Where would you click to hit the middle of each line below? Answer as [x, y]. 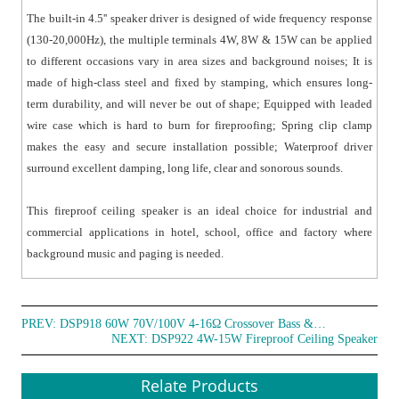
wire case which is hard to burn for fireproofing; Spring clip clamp [199, 126]
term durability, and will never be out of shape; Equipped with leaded [199, 104]
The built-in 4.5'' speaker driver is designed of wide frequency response [199, 19]
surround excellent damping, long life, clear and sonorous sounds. [185, 168]
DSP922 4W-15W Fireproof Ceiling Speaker [264, 339]
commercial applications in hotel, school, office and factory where [199, 232]
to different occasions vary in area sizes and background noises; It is [199, 61]
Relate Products [199, 386]
